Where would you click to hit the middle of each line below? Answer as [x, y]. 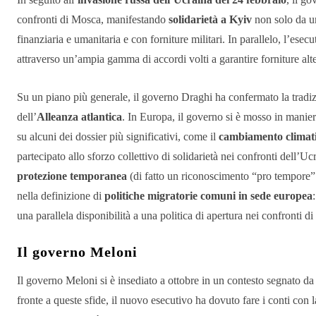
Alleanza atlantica [79, 117]
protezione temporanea [72, 176]
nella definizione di [61, 196]
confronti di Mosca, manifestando [93, 20]
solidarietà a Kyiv [210, 20]
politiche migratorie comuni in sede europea [208, 196]
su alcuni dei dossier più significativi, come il [118, 137]
